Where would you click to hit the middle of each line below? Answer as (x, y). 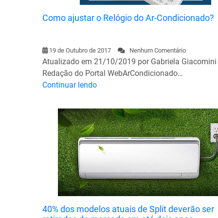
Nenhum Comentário (155, 50)
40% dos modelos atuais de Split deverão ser (128, 209)
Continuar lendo (70, 85)
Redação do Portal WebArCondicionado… (113, 73)
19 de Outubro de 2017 (80, 50)
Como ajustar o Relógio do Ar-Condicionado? (128, 18)
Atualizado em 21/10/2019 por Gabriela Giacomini (129, 61)
